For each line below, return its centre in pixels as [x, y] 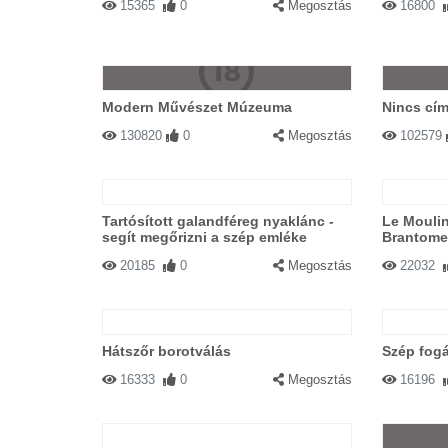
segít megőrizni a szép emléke [204, 237]
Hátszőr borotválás [166, 351]
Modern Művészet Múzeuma [197, 107]
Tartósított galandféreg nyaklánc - [218, 221]
